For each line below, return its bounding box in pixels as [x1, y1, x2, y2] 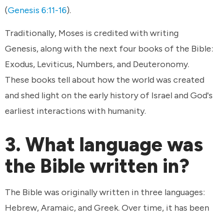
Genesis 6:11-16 [8, 4, 67, 16]
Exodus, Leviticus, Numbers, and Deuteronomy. [5, 59, 189, 70]
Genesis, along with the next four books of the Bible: [5, 43, 213, 54]
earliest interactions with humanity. [5, 106, 148, 117]
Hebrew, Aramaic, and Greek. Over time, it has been [5, 202, 209, 213]
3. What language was [5, 133, 203, 157]
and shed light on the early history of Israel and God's [5, 90, 213, 101]
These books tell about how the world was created [5, 74, 204, 86]
